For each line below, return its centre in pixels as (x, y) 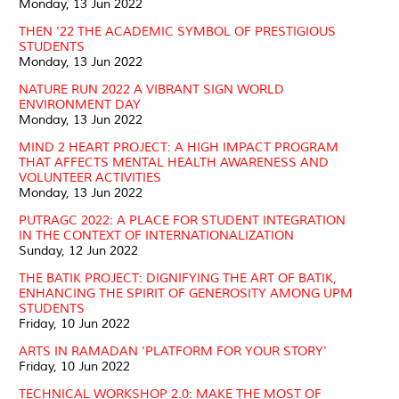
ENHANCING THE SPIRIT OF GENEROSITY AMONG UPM (186, 293)
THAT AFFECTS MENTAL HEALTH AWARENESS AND (174, 162)
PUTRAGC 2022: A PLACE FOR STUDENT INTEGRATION (182, 220)
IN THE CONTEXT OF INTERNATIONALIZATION (156, 235)
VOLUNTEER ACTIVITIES (90, 177)
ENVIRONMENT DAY (80, 104)
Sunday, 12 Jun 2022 (78, 250)
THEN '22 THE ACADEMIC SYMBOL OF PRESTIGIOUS (177, 31)
